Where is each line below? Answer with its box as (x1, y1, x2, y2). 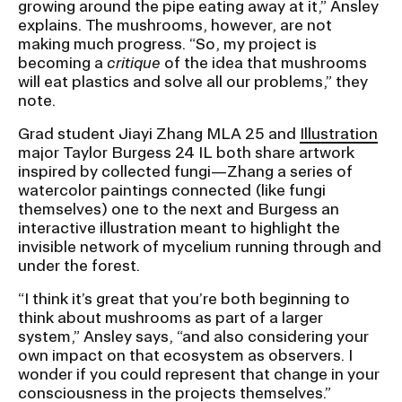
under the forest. (18, 256, 140, 274)
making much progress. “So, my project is (18, 34, 317, 52)
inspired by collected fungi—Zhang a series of (18, 162, 353, 179)
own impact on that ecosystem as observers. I (18, 345, 353, 363)
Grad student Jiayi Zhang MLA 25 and (18, 124, 300, 142)
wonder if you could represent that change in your (18, 364, 380, 382)
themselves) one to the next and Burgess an (18, 199, 339, 217)
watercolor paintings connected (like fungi (18, 180, 326, 198)
